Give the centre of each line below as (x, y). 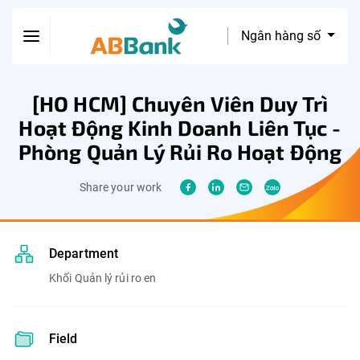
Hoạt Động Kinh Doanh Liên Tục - (180, 127)
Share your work (121, 187)
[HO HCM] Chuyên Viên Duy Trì (180, 103)
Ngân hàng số (283, 36)
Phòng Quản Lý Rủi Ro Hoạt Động (180, 151)
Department (84, 254)
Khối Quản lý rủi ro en (103, 278)
